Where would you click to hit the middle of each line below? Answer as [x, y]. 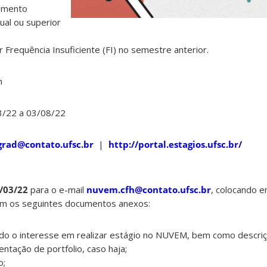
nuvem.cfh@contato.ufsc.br [149, 190]
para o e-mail [57, 190]
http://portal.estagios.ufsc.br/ [175, 145]
